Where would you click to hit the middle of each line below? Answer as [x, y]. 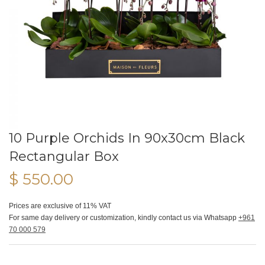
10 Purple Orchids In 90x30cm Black [127, 138]
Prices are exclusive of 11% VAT [60, 206]
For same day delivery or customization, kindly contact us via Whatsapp [124, 218]
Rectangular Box [64, 156]
